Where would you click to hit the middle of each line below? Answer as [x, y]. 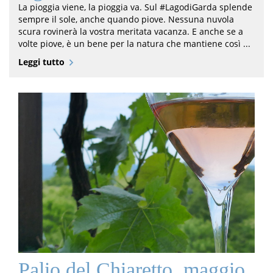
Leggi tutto [41, 62]
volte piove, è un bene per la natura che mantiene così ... [134, 44]
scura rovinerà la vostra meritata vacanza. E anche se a [131, 32]
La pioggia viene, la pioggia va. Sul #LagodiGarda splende [135, 7]
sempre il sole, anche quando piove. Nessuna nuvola [126, 19]
